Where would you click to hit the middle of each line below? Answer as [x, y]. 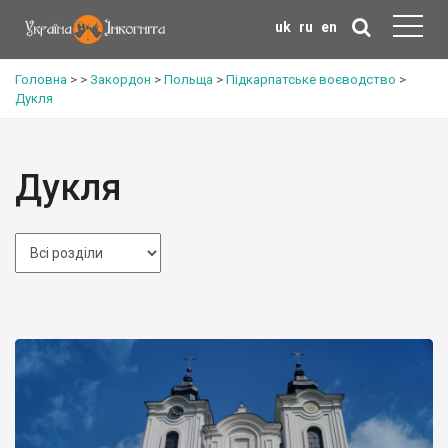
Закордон [120, 79]
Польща [188, 79]
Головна [41, 79]
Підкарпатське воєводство [311, 79]
